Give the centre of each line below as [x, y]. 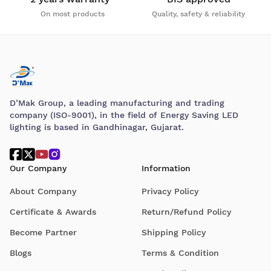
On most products [73, 14]
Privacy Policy [170, 191]
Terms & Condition [180, 253]
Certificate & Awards [53, 211]
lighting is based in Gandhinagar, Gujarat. [97, 127]
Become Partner [43, 232]
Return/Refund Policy [186, 211]
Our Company [38, 168]
